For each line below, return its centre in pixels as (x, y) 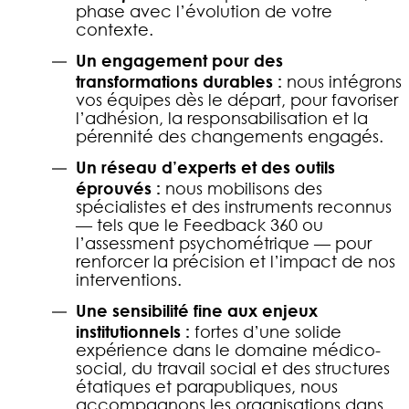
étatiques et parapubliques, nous (207, 387)
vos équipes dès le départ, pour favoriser (237, 100)
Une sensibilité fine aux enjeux (197, 311)
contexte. (115, 30)
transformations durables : (181, 82)
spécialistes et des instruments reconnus (234, 207)
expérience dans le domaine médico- (228, 350)
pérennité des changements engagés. (230, 136)
